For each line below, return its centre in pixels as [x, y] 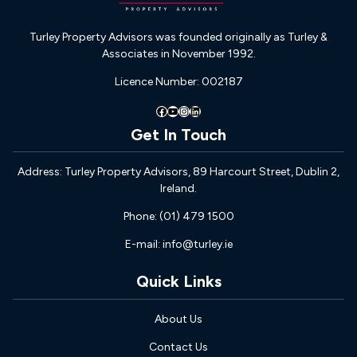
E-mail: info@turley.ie [178, 245]
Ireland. [178, 189]
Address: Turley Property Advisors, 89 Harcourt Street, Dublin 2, [178, 172]
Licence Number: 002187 [178, 82]
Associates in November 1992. [178, 54]
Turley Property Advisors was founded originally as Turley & [178, 37]
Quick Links [178, 282]
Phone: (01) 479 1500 [178, 217]
